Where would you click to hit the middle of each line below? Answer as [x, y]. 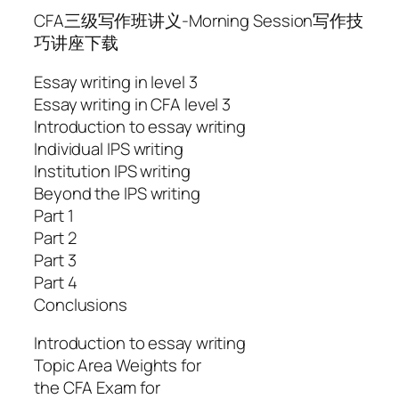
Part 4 [56, 282]
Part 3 [55, 260]
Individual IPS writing [109, 148]
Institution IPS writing [112, 171]
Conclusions [81, 304]
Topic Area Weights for [118, 366]
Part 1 [54, 215]
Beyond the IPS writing [117, 193]
